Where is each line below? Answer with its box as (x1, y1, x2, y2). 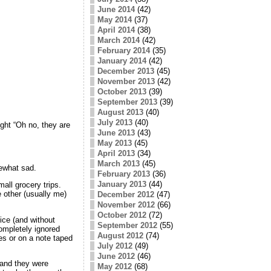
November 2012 (97, 200, 155, 209)
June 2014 (97, 4, 135, 14)
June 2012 (97, 251, 135, 261)
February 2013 (97, 169, 150, 178)
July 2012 (97, 241, 132, 250)
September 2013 (97, 97, 157, 106)
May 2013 (97, 138, 132, 148)
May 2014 (97, 15, 132, 24)
